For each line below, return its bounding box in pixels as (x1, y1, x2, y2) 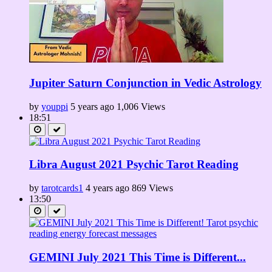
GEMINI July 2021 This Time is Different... (29, 250, 246, 263)
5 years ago (70, 101, 114, 112)
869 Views (132, 183, 173, 194)
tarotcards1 (41, 183, 83, 194)
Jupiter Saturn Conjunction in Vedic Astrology (29, 76, 262, 89)
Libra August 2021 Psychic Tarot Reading (29, 158, 239, 171)
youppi (41, 101, 68, 112)
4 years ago (86, 183, 129, 194)
